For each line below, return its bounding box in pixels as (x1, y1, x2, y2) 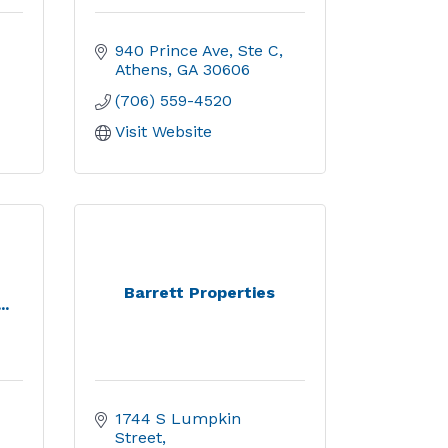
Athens (114, 60, 168, 79)
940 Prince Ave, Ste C (114, 41, 279, 60)
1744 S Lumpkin (114, 409, 241, 428)
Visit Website (114, 122, 212, 141)
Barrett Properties (124, 283, 276, 302)
